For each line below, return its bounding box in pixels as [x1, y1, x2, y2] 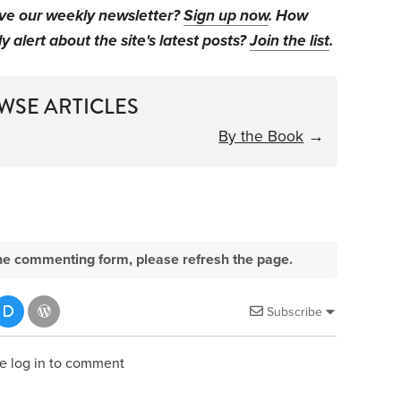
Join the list [250, 30, 329, 50]
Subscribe [267, 303, 323, 320]
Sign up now [183, 5, 269, 25]
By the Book [218, 126, 304, 146]
